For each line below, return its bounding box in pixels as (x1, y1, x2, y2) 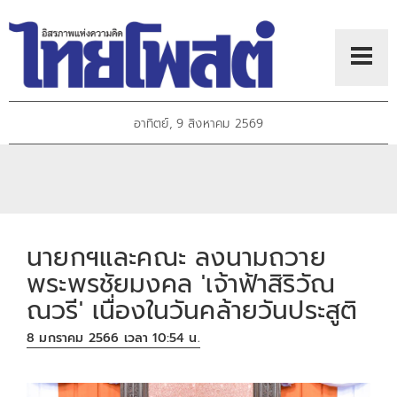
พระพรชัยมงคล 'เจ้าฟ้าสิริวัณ (27, 264, 335, 303)
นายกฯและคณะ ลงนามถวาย (27, 237, 326, 276)
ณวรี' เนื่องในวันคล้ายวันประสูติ (27, 291, 358, 330)
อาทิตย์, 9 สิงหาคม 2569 (133, 114, 264, 134)
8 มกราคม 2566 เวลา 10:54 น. (27, 329, 200, 348)
